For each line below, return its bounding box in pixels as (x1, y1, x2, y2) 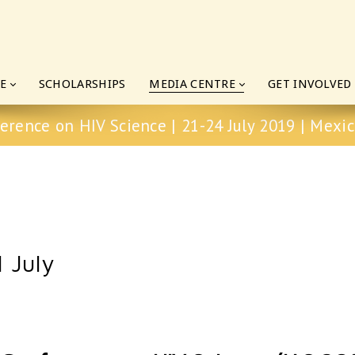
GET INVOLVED (268, 77, 352, 91)
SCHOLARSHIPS (38, 77, 126, 91)
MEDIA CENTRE (149, 77, 236, 91)
